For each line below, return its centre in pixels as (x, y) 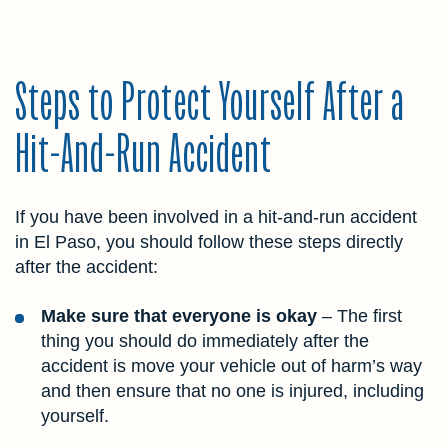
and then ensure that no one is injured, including (232, 390)
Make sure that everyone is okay (179, 315)
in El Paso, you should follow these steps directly (209, 241)
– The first (359, 315)
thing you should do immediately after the (205, 340)
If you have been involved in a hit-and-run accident (216, 216)
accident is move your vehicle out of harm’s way (231, 365)
